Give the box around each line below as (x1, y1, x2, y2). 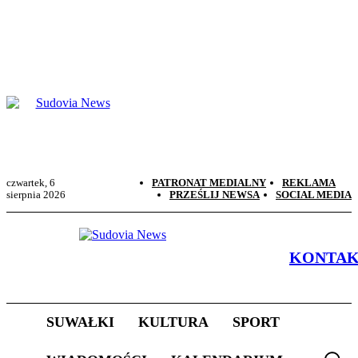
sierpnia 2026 (6, 189, 66, 201)
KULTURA (138, 314, 209, 330)
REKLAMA (282, 177, 336, 189)
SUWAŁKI (46, 314, 114, 330)
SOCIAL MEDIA (276, 189, 352, 201)
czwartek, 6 (6, 177, 55, 189)
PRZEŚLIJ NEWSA (169, 189, 260, 201)
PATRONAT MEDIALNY (152, 177, 266, 189)
